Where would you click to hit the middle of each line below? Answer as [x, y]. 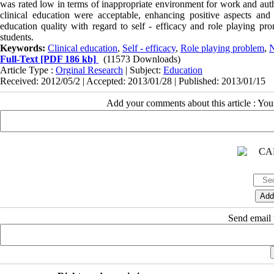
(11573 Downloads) [142, 59]
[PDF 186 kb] [67, 59]
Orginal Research [89, 70]
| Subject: [143, 70]
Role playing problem [222, 48]
